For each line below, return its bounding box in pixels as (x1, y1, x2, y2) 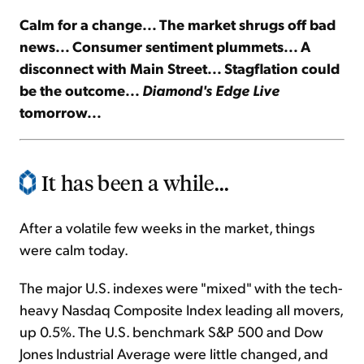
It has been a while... (41, 169, 230, 197)
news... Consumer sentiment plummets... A (19, 37, 310, 56)
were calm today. (19, 240, 128, 259)
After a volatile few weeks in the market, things (19, 218, 314, 237)
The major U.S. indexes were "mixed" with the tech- (19, 278, 342, 297)
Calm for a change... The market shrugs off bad (19, 15, 336, 34)
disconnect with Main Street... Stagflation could (19, 58, 340, 78)
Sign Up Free (128, 35, 236, 59)
